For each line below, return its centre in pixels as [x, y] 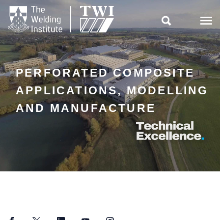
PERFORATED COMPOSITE [105, 72]
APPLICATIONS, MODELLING [112, 90]
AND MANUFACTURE [86, 108]
